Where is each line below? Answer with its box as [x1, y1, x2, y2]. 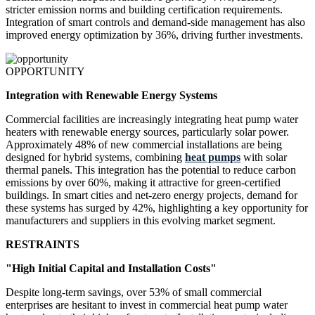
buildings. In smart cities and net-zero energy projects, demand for [6, 189, 297, 202]
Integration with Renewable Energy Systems [6, 89, 217, 102]
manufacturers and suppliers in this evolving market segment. [6, 214, 276, 227]
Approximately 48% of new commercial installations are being [6, 139, 282, 151]
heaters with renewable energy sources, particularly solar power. [6, 126, 289, 139]
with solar [240, 151, 287, 164]
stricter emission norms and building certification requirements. [6, 4, 283, 16]
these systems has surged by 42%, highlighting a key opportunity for [6, 202, 308, 214]
